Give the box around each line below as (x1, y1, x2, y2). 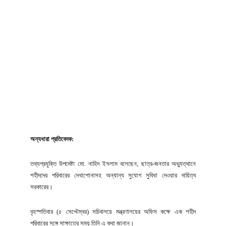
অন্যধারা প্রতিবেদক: (30, 135, 74, 143)
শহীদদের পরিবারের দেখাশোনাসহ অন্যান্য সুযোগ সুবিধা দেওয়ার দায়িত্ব (30, 171, 196, 179)
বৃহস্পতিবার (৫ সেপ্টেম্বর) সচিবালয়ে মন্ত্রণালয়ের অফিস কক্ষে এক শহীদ (30, 207, 196, 215)
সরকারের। (30, 183, 53, 191)
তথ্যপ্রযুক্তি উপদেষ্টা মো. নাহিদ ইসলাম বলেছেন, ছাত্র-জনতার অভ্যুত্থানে (30, 159, 196, 167)
